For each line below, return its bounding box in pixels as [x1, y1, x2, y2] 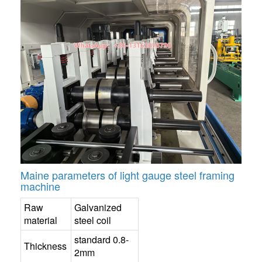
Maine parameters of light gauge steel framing [20, 167, 235, 183]
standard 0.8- [74, 233, 129, 247]
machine [20, 178, 60, 194]
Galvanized [74, 201, 122, 215]
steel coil [74, 213, 111, 227]
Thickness [24, 239, 67, 253]
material [24, 213, 57, 227]
